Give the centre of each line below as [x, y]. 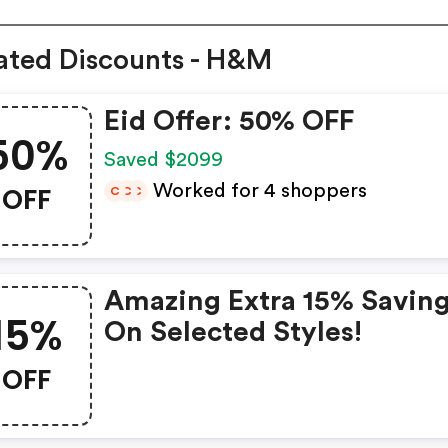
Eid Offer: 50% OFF [229, 121]
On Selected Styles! [233, 332]
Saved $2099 [166, 160]
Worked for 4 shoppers [258, 191]
